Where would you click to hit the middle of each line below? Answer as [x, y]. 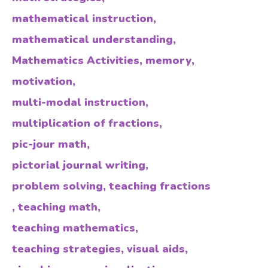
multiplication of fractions [86, 123]
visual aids [156, 249]
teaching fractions [160, 186]
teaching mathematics [74, 228]
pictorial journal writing [79, 165]
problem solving [57, 186]
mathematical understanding [92, 39]
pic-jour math [49, 144]
